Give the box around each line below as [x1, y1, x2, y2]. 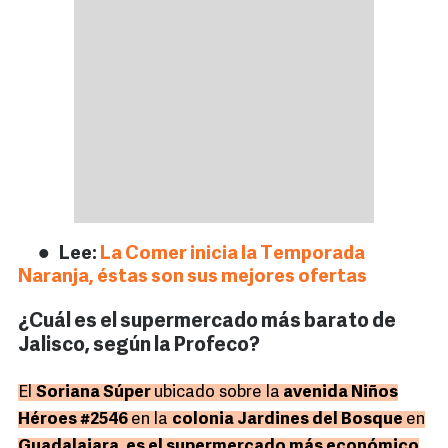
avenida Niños [280, 384, 398, 402]
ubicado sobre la [154, 384, 280, 402]
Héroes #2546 [18, 411, 131, 429]
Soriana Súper [36, 384, 154, 402]
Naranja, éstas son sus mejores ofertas [18, 268, 367, 288]
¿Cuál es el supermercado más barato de [18, 312, 396, 333]
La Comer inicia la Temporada [100, 245, 365, 265]
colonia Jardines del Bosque [172, 411, 406, 429]
